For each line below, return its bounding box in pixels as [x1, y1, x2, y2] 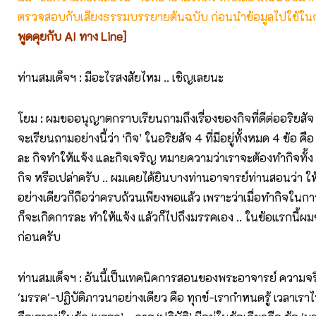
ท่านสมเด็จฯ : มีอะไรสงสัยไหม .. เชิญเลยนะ [18, 69, 224, 85]
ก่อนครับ [18, 229, 61, 244]
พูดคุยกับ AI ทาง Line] [18, 28, 126, 44]
